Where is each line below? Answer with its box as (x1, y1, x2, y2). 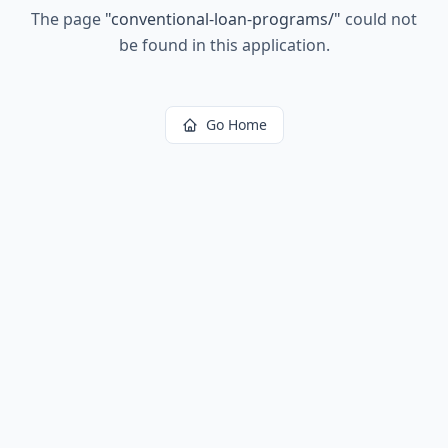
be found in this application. (118, 34, 330, 56)
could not (341, 8, 417, 30)
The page (31, 8, 105, 30)
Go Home (205, 115, 267, 134)
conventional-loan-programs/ (111, 8, 334, 30)
